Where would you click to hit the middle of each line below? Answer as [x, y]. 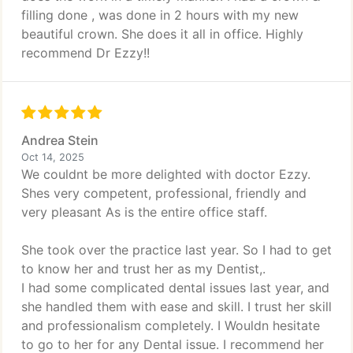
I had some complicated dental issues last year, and [175, 288]
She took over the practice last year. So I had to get [176, 250]
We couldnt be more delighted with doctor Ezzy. [166, 174]
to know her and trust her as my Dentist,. [143, 269]
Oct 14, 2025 [53, 157]
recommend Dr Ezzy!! [85, 53]
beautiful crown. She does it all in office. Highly [162, 34]
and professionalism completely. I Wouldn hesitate [171, 325]
